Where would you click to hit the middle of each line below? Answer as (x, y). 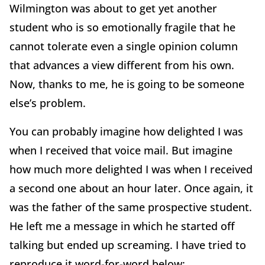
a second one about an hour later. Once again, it (131, 188)
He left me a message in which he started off (122, 226)
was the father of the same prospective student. (131, 207)
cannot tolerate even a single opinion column (124, 46)
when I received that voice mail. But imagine (121, 151)
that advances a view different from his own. (122, 65)
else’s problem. (48, 103)
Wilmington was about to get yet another (113, 9)
